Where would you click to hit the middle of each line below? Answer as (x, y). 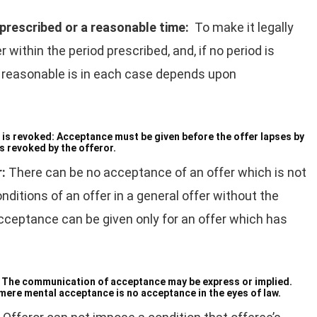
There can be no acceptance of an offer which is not (157, 172)
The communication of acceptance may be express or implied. (147, 282)
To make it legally (244, 27)
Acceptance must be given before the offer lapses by (180, 137)
